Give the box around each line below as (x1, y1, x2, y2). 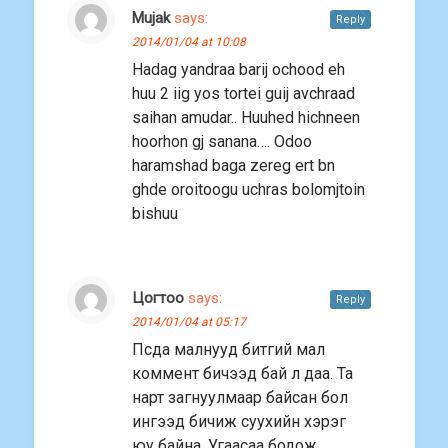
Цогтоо (132, 289, 184, 308)
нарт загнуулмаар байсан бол (132, 388, 348, 408)
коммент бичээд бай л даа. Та (132, 364, 353, 384)
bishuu (132, 204, 178, 224)
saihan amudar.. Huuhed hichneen (132, 108, 360, 128)
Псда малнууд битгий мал (132, 340, 325, 360)
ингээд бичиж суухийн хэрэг (132, 412, 346, 432)
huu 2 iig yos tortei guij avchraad (132, 84, 355, 104)
